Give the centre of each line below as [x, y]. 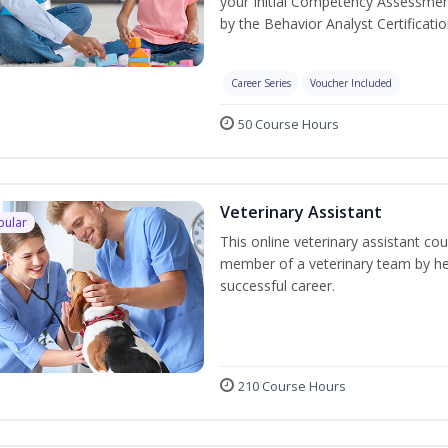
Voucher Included [350, 82]
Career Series [260, 82]
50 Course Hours [288, 123]
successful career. [277, 285]
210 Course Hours [291, 385]
